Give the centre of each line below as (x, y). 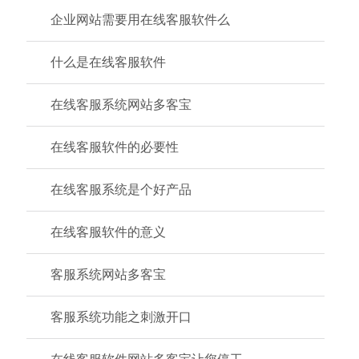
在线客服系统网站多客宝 (121, 105)
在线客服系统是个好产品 (121, 190)
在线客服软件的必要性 (115, 147)
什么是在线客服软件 (108, 62)
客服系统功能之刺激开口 (121, 317)
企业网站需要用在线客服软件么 (140, 20)
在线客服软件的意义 (108, 232)
